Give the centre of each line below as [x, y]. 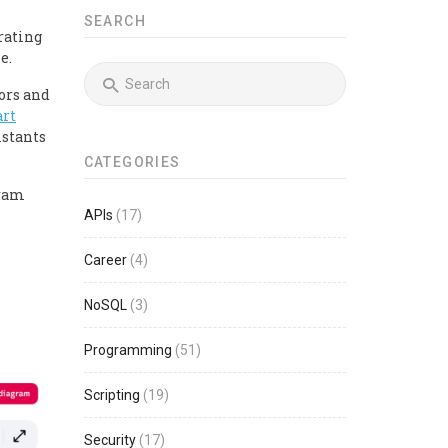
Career [105, 260]
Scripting [111, 395]
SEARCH [114, 21]
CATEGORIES [132, 162]
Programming [127, 350]
